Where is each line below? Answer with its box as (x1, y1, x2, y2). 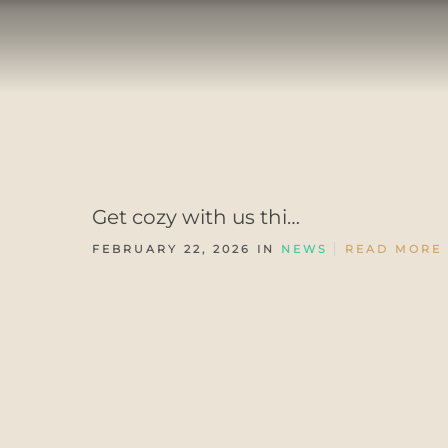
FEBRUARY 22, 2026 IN (92, 242, 281, 256)
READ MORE (345, 242, 442, 256)
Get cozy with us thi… (92, 205, 300, 229)
